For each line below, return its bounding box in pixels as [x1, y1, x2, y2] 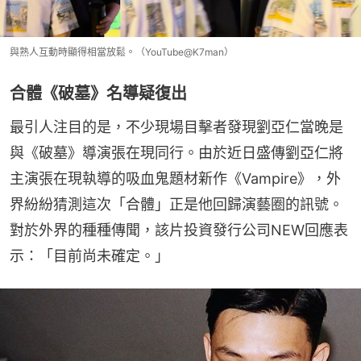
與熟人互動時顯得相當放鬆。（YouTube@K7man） [10, 45, 234, 58]
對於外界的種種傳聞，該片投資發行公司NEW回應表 [10, 221, 348, 239]
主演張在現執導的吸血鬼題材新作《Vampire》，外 [10, 169, 341, 187]
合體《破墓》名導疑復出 [10, 83, 187, 103]
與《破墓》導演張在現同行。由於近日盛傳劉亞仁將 [10, 143, 343, 161]
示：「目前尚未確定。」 [10, 247, 169, 264]
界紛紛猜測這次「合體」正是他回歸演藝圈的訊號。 [10, 195, 343, 213]
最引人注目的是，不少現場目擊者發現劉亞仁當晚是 [10, 118, 343, 135]
